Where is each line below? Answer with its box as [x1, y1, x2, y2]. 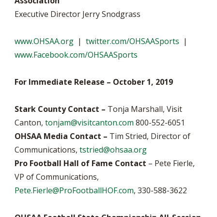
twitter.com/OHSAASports [86, 36, 179, 46]
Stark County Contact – [15, 104, 106, 114]
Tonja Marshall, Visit [106, 104, 182, 114]
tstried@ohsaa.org [79, 144, 147, 155]
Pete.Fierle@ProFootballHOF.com [15, 185, 134, 196]
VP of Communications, [15, 171, 99, 182]
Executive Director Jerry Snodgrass [15, 9, 140, 19]
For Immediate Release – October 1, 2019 [15, 77, 173, 87]
